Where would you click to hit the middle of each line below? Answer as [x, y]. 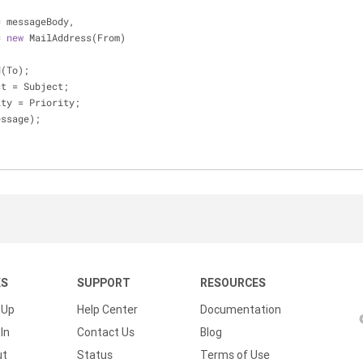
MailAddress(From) [75, 37]
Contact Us [106, 332]
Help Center [107, 310]
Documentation [241, 310]
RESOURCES [233, 283]
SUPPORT [104, 283]
